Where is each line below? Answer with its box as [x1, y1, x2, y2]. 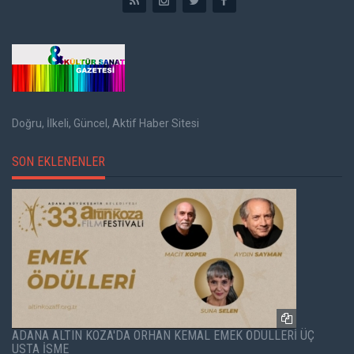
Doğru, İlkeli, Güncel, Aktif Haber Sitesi [12, 116, 199, 130]
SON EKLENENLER [12, 153, 105, 169]
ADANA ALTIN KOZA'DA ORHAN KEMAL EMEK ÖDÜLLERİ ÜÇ [12, 327, 314, 343]
